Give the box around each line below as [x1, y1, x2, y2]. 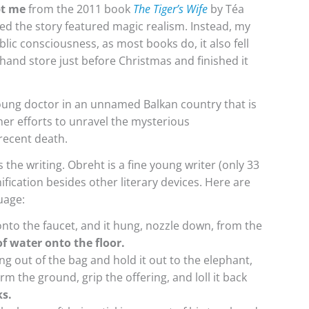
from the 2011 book [26, 1, 133, 17]
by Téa [208, 1, 244, 17]
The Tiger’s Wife [133, 1, 208, 17]
